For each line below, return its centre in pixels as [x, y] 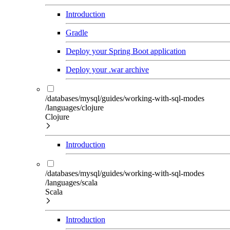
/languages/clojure [74, 108]
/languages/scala [71, 183]
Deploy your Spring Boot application [126, 51]
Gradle [77, 33]
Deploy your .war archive [107, 70]
